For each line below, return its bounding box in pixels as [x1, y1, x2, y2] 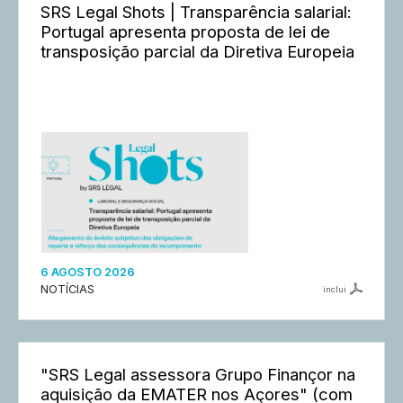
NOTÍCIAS [40, 282, 94, 296]
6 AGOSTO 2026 [40, 264, 135, 279]
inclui [323, 283, 346, 294]
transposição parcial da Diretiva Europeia [40, 40, 354, 61]
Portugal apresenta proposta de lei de [40, 21, 330, 41]
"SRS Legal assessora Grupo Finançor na [40, 363, 355, 384]
